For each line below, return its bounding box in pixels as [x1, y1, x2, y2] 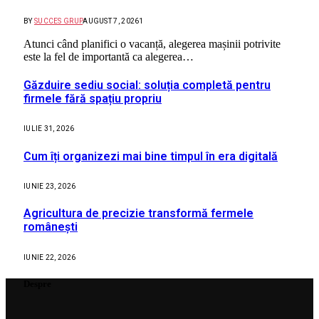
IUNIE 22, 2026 [23, 253, 76, 261]
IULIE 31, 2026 [23, 125, 75, 133]
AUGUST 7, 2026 [83, 16, 140, 25]
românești [23, 220, 78, 234]
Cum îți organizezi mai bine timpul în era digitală [23, 149, 278, 163]
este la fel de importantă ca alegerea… [23, 50, 194, 63]
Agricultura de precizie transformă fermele [23, 206, 253, 221]
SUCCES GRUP [33, 16, 83, 25]
